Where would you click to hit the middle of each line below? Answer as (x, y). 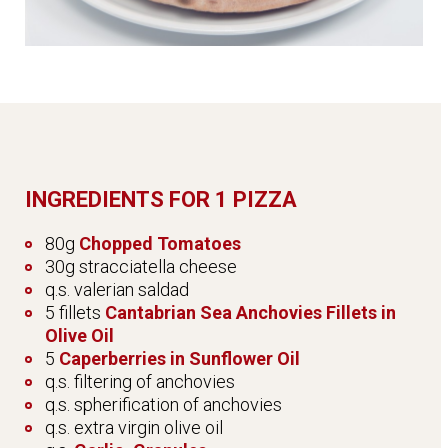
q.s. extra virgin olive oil (134, 428)
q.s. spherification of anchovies (163, 405)
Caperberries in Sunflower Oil (179, 359)
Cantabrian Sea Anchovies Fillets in (250, 313)
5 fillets (75, 313)
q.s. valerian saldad (117, 290)
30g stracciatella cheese (141, 267)
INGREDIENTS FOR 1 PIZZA (161, 200)
